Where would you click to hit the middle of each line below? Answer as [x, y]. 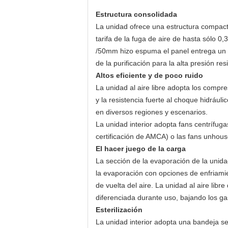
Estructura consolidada [136, 14]
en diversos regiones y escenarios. [152, 112]
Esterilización [119, 210]
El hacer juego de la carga [141, 149]
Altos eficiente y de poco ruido [149, 75]
